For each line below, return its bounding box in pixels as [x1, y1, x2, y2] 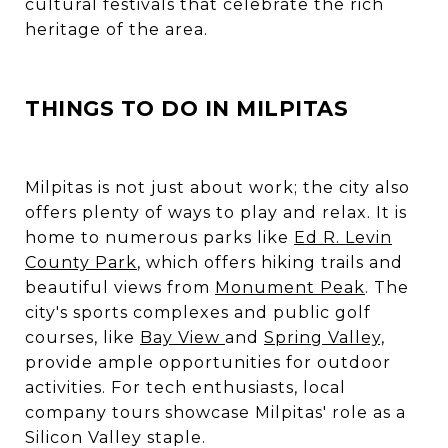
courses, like [25, 327, 135, 347]
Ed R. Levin [294, 227, 392, 247]
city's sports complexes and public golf [25, 302, 371, 322]
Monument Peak [215, 277, 365, 297]
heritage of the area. [25, 19, 208, 39]
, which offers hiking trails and [137, 252, 403, 272]
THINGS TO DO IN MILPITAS [25, 95, 348, 121]
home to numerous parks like [25, 227, 294, 247]
